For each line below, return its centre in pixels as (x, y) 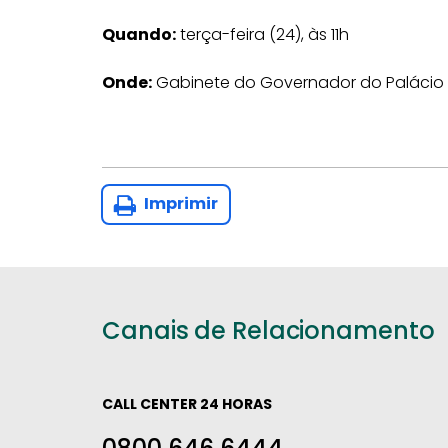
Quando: (139, 34)
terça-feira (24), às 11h (262, 34)
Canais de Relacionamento (268, 330)
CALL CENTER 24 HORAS (187, 403)
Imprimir (179, 203)
